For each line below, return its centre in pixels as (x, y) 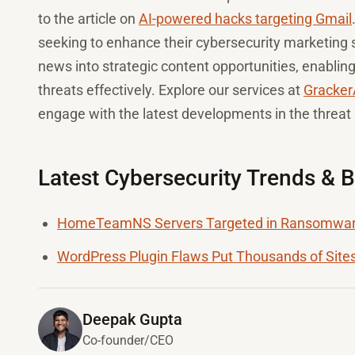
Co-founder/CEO (128, 340)
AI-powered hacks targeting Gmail (245, 19)
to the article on (88, 19)
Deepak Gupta (132, 319)
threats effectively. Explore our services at (171, 90)
